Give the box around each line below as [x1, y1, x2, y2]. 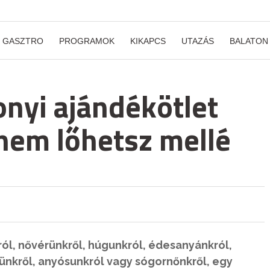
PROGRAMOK [59, 36, 115, 46]
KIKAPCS [130, 36, 166, 46]
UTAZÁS [181, 36, 214, 46]
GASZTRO [2, 36, 43, 46]
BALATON [230, 36, 268, 46]
